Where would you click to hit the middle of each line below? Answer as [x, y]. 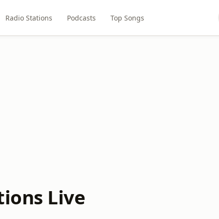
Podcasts [81, 18]
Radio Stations [29, 18]
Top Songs [127, 18]
